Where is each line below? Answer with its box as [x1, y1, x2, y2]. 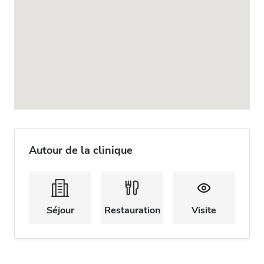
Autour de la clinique [29, 143, 133, 157]
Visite [192, 204, 216, 217]
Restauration [104, 204, 160, 217]
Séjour [46, 204, 74, 217]
